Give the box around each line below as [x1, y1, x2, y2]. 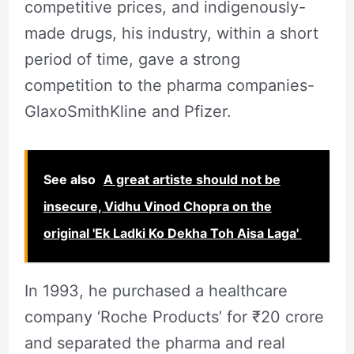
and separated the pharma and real [24, 333, 285, 352]
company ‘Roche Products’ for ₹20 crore [24, 307, 324, 326]
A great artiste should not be [103, 171, 281, 187]
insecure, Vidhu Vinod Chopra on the [43, 198, 272, 214]
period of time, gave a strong [24, 49, 240, 69]
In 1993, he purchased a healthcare [24, 281, 288, 300]
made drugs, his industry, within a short [24, 23, 318, 43]
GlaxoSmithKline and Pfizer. [24, 101, 232, 121]
